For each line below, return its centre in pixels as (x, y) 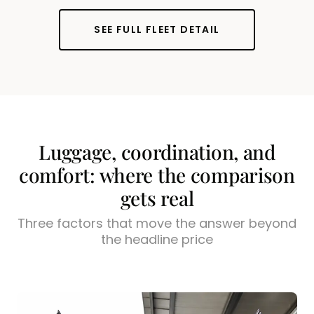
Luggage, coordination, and (157, 152)
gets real (157, 198)
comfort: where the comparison (157, 175)
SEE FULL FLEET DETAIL (157, 30)
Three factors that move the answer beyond (157, 224)
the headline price (157, 240)
